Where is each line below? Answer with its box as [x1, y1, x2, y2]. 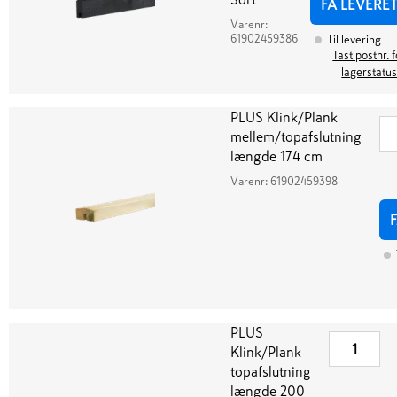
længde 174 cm [230, 149, 323, 163]
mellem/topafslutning [230, 129, 362, 144]
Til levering [326, 34, 381, 45]
